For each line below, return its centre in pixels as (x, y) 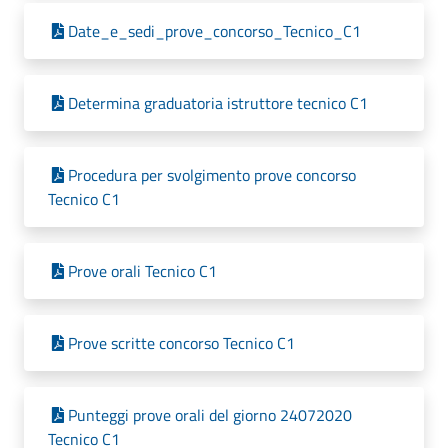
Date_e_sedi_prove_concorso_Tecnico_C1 (214, 31)
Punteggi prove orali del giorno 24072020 (210, 415)
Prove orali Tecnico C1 (142, 271)
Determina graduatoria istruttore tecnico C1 (218, 103)
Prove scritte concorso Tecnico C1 (181, 343)
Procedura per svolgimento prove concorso (212, 175)
